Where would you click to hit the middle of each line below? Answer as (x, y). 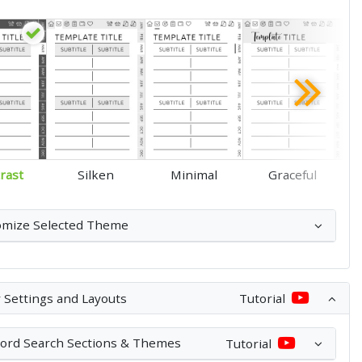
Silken (96, 174)
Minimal (194, 174)
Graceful (293, 174)
